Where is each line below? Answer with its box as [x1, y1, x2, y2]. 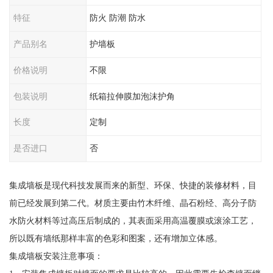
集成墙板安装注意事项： [9, 251, 103, 261]
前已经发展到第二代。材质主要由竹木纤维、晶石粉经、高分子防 [9, 198, 257, 208]
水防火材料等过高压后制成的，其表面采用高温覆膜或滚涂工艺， [9, 216, 257, 225]
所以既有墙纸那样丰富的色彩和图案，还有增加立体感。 [9, 233, 222, 243]
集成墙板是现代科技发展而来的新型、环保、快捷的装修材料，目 [9, 180, 257, 190]
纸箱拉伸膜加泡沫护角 [90, 91, 175, 101]
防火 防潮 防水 [90, 13, 146, 23]
